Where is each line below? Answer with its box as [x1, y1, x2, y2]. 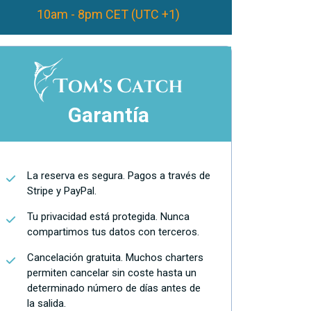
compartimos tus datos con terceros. [27, 226, 199, 238]
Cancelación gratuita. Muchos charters [27, 251, 203, 264]
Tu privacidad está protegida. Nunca [27, 210, 190, 223]
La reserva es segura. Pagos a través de [27, 169, 210, 182]
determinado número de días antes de [27, 282, 201, 294]
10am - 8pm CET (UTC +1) [37, 7, 180, 22]
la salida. [27, 297, 66, 310]
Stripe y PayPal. [27, 185, 96, 197]
